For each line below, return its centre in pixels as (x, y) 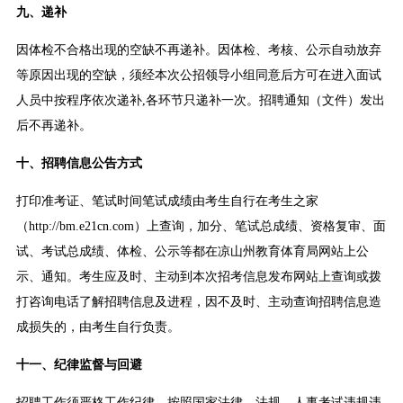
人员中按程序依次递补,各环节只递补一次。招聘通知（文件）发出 (200, 101)
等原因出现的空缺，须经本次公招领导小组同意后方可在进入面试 (198, 76)
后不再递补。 (54, 126)
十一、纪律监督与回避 (79, 365)
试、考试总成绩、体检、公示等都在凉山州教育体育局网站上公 (192, 252)
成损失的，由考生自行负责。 (98, 327)
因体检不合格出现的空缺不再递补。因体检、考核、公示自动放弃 (198, 50)
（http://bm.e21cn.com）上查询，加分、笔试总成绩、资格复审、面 (201, 227)
